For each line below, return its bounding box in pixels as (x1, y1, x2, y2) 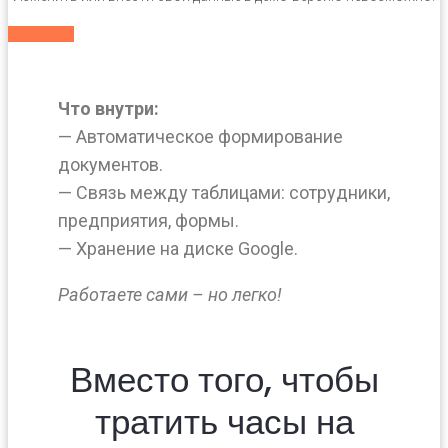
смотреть (8, 25, 74, 42)
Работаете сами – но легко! (58, 283, 282, 305)
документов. (58, 153, 163, 175)
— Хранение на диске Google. (58, 237, 298, 259)
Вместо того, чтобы (69, 354, 379, 404)
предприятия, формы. (58, 209, 239, 231)
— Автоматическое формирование (58, 125, 343, 147)
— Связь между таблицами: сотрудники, (58, 181, 390, 203)
